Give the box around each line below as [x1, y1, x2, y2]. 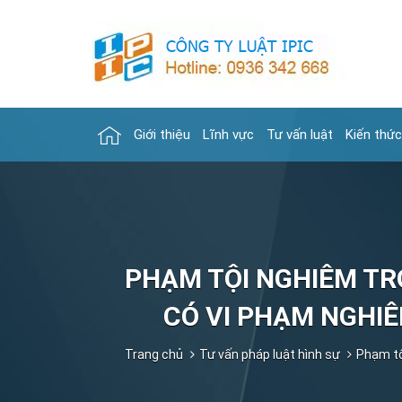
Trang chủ [124, 347, 183, 362]
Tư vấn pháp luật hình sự [198, 347, 340, 362]
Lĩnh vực [203, 127, 254, 143]
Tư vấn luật [267, 127, 333, 143]
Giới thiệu [134, 127, 190, 143]
